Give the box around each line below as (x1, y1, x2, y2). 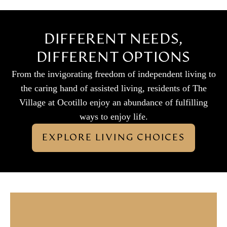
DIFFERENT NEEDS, (44, 32, 183, 47)
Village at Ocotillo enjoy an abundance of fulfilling (19, 97, 208, 107)
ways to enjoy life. (79, 111, 148, 122)
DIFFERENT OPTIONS (36, 50, 191, 65)
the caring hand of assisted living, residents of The (20, 83, 207, 93)
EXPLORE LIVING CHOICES (42, 133, 185, 142)
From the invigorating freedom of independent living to (11, 68, 216, 79)
